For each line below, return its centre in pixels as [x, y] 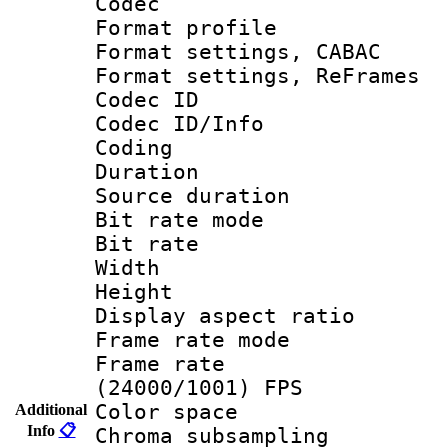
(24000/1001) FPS [199, 387]
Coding [134, 147]
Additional [51, 409]
